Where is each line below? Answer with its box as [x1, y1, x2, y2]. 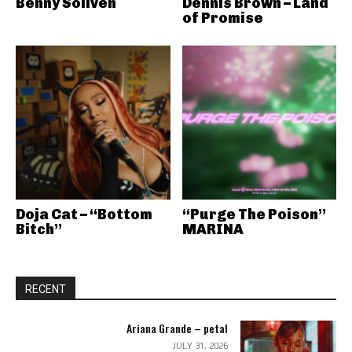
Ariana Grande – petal [126, 320, 228, 336]
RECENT [25, 283, 66, 295]
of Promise [181, 9, 263, 27]
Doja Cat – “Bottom [16, 206, 152, 223]
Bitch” [16, 221, 62, 238]
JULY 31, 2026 [171, 341, 228, 350]
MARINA [181, 221, 244, 238]
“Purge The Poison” [181, 206, 326, 223]
